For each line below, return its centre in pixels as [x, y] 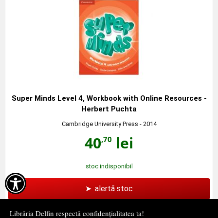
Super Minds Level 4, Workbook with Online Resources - [109, 98]
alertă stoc [114, 188]
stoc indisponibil [109, 166]
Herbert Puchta [109, 109]
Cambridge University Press [100, 124]
